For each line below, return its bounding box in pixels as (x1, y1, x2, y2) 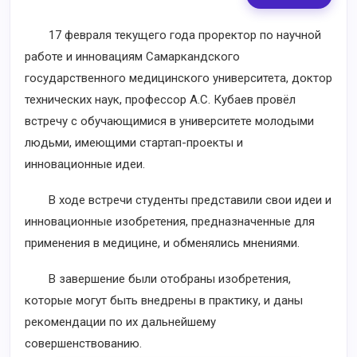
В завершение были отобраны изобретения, (25, 272, 291, 286)
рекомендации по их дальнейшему (25, 315, 216, 329)
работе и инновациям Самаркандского (25, 49, 240, 64)
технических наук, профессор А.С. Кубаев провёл (25, 92, 296, 107)
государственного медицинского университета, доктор (25, 71, 332, 85)
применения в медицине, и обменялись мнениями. (25, 236, 300, 250)
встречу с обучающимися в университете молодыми (25, 114, 314, 128)
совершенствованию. (25, 336, 142, 351)
